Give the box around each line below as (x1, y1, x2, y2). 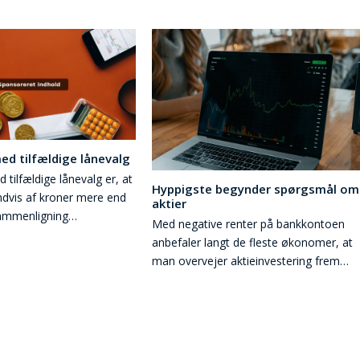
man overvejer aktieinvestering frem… (152, 252, 350, 268)
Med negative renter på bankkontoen (152, 215, 346, 231)
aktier (152, 194, 187, 211)
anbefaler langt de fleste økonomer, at (152, 234, 354, 250)
